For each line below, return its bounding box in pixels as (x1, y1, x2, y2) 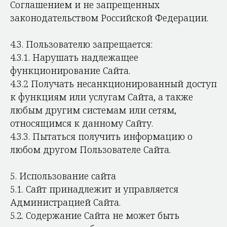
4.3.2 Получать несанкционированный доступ (10, 78, 217, 90)
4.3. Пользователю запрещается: (10, 38, 153, 50)
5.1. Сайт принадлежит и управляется (10, 183, 178, 195)
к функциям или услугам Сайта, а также (10, 91, 193, 103)
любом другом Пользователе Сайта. (10, 143, 171, 156)
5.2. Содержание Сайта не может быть (10, 209, 179, 221)
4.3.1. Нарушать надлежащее (10, 51, 138, 63)
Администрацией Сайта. (10, 196, 121, 208)
